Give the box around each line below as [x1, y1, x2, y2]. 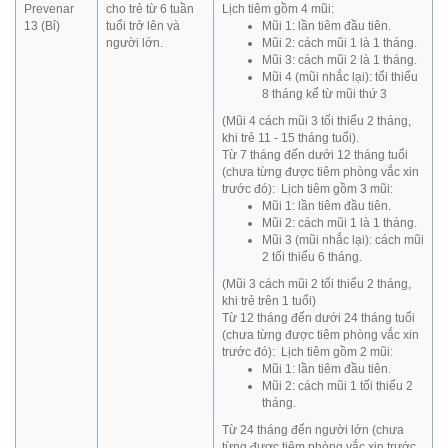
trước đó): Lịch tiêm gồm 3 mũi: [222, 182, 393, 197]
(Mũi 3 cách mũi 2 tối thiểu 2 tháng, [222, 277, 411, 292]
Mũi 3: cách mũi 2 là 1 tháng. [262, 53, 417, 68]
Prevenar [24, 2, 74, 17]
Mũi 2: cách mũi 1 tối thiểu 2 [262, 379, 413, 394]
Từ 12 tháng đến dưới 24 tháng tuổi [222, 311, 415, 326]
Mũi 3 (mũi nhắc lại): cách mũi [262, 233, 424, 248]
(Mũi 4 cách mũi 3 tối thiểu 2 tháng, [222, 114, 411, 129]
